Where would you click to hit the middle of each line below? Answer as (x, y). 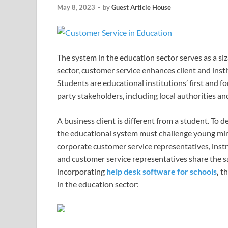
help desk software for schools (162, 172)
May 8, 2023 (76, 7)
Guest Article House (141, 7)
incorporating (82, 172)
